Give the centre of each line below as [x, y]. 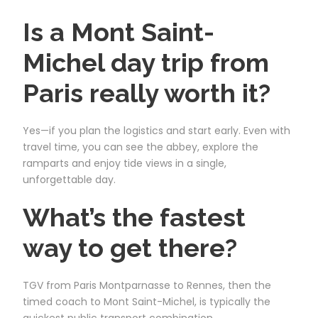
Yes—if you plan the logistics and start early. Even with [157, 130]
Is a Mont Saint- [119, 32]
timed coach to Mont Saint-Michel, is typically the [147, 301]
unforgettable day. [69, 179]
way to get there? [130, 247]
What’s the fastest [134, 217]
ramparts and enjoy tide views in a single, [125, 163]
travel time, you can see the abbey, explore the [141, 147]
